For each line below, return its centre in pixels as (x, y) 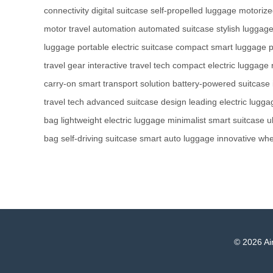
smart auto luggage (177, 138)
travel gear (65, 65)
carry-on (60, 83)
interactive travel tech (129, 65)
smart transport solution (124, 83)
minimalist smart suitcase (216, 120)
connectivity (66, 10)
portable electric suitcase (125, 47)
